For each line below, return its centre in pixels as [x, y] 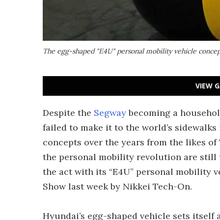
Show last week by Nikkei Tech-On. [117, 186]
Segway [110, 113]
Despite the [68, 113]
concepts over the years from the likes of [131, 142]
